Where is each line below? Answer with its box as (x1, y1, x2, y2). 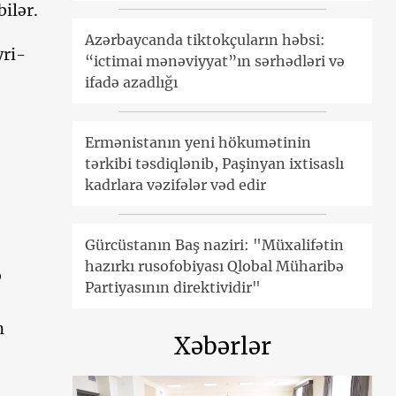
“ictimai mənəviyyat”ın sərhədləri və (85, 51, 346, 70)
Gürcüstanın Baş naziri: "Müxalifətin (85, 235, 345, 254)
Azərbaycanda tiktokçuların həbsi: (85, 30, 326, 49)
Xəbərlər (173, 331, 271, 361)
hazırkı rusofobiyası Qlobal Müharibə (85, 256, 345, 275)
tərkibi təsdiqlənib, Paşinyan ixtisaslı (85, 154, 345, 172)
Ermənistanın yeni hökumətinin (85, 133, 312, 151)
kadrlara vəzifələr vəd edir (85, 175, 267, 194)
